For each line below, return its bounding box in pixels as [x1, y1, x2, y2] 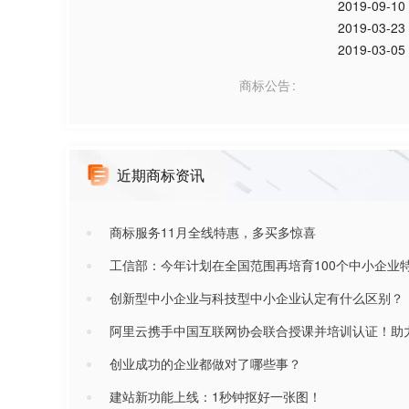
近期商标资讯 [117, 164, 204, 185]
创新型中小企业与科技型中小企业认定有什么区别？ [110, 288, 404, 307]
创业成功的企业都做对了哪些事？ [110, 354, 301, 372]
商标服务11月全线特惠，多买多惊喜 [110, 223, 316, 241]
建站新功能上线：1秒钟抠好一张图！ [110, 387, 321, 405]
